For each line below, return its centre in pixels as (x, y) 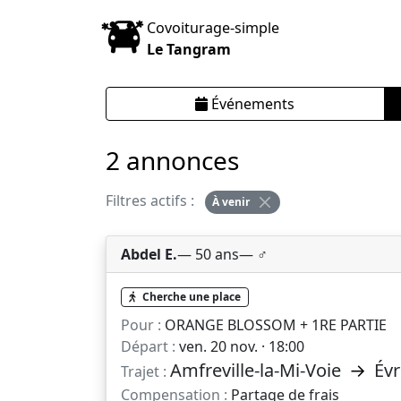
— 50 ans (208, 254)
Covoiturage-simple (213, 27)
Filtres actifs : (152, 200)
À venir (230, 201)
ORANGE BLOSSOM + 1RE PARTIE (274, 325)
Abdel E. (149, 254)
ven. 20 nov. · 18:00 (240, 347)
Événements (252, 104)
